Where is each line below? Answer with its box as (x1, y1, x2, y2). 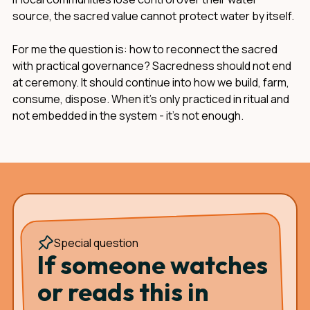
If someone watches (37, 249, 268, 280)
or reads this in (37, 276, 209, 307)
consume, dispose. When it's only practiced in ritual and (12, 91, 289, 107)
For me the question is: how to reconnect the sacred (12, 42, 277, 57)
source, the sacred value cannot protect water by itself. (12, 8, 294, 24)
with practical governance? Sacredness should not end (12, 58, 291, 73)
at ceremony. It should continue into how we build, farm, (12, 75, 289, 90)
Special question (54, 235, 138, 250)
